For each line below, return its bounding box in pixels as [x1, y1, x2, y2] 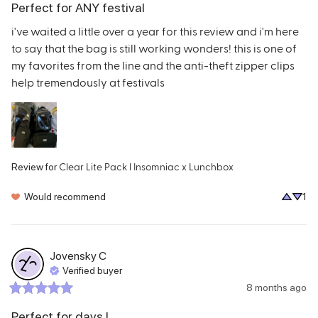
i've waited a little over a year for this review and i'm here [11, 23, 299, 38]
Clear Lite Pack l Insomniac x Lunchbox [59, 160, 234, 172]
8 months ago [246, 281, 307, 293]
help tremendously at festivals [11, 75, 165, 89]
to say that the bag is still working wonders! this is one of [11, 40, 297, 55]
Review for [11, 160, 57, 172]
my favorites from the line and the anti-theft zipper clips [11, 57, 295, 72]
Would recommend [24, 190, 106, 202]
